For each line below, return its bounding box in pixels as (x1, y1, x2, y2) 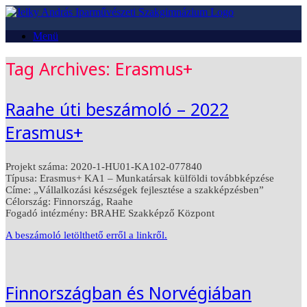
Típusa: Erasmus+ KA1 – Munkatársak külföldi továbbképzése (5, 172, 274, 184)
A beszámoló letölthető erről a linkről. (5, 229, 167, 241)
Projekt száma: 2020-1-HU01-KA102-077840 (5, 160, 202, 172)
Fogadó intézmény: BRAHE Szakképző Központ (5, 207, 214, 219)
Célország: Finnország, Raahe (5, 195, 133, 207)
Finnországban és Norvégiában (5, 280, 251, 304)
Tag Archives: (5, 56, 115, 80)
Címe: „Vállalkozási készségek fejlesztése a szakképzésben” (5, 184, 264, 195)
